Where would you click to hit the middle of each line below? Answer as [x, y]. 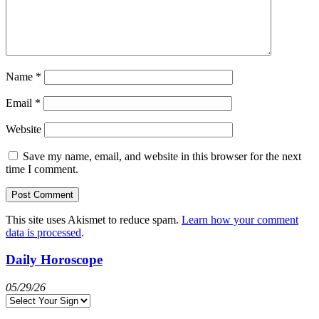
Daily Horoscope [54, 260]
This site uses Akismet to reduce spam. [94, 219]
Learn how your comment [240, 219]
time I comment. [42, 169]
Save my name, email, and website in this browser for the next [162, 156]
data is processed [43, 232]
